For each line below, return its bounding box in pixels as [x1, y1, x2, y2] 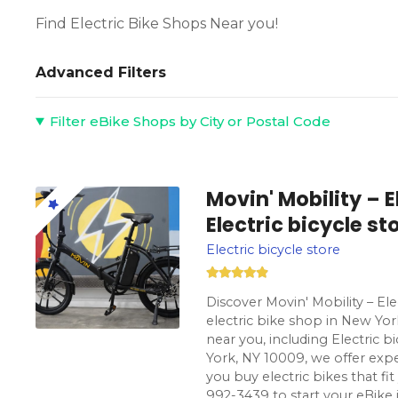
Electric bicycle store [206, 242, 341, 259]
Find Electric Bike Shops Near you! [36, 15, 279, 32]
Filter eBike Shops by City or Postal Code [49, 113, 330, 130]
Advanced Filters [36, 64, 167, 81]
